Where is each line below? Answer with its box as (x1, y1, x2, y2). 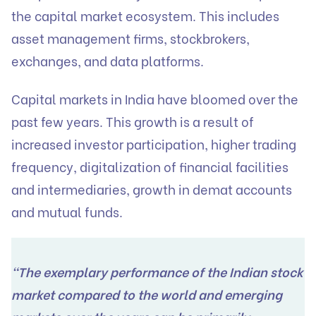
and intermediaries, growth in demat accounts (11, 178, 292, 198)
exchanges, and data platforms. (11, 51, 207, 70)
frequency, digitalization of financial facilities (11, 156, 288, 176)
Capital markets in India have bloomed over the (11, 88, 298, 108)
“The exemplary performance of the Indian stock (11, 262, 303, 281)
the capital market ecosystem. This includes (11, 6, 279, 25)
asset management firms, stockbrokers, (11, 28, 250, 47)
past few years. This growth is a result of (11, 111, 254, 130)
